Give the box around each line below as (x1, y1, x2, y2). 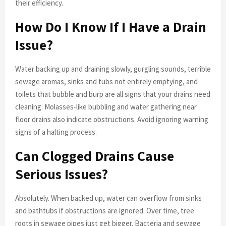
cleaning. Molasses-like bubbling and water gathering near (15, 101, 197, 111)
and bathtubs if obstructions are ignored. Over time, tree (15, 205, 194, 215)
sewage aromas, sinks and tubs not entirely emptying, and (15, 76, 198, 86)
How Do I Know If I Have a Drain (15, 17, 206, 36)
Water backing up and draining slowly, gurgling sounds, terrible (15, 64, 211, 74)
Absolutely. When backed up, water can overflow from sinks (15, 193, 202, 203)
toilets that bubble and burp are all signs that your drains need (15, 89, 210, 99)
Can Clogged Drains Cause (15, 146, 174, 165)
